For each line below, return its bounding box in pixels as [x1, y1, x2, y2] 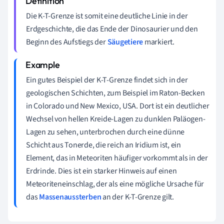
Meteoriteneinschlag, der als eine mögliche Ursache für [26, 178, 204, 189]
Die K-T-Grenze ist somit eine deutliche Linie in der [26, 10, 188, 21]
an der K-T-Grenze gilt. [101, 191, 174, 202]
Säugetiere [107, 36, 143, 47]
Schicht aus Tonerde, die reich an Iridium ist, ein [26, 139, 181, 150]
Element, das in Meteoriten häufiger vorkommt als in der [26, 152, 208, 163]
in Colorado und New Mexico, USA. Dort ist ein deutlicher [26, 100, 209, 111]
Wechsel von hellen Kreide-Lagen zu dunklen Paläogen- [26, 113, 205, 124]
